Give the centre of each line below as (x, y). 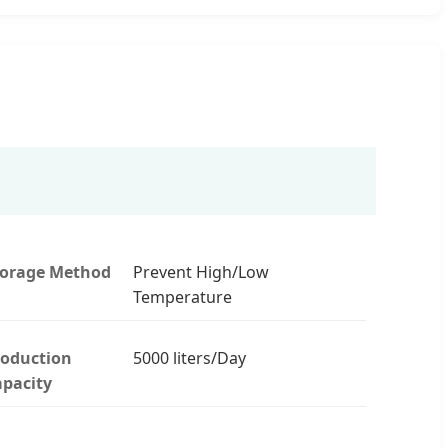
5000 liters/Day (189, 357)
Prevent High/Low (200, 271)
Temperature (182, 296)
